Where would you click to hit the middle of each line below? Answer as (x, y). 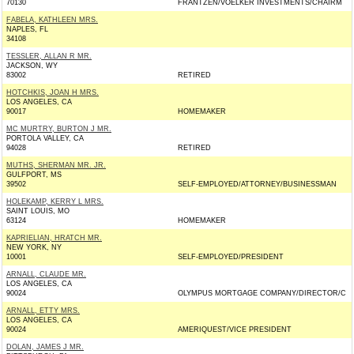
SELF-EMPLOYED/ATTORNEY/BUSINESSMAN (257, 184)
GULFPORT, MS (34, 175)
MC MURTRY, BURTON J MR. (59, 129)
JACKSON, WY (32, 66)
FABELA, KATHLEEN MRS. (52, 20)
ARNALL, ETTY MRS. (43, 311)
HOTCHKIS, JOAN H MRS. (53, 92)
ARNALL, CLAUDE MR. (46, 274)
